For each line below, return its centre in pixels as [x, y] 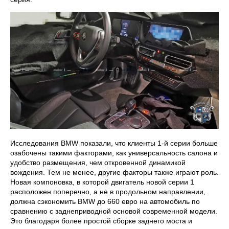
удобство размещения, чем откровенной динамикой [98, 163]
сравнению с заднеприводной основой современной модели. [114, 211]
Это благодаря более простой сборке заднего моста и [101, 221]
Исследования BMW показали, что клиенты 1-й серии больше [114, 143]
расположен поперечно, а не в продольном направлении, [108, 192]
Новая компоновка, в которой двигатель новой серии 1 [102, 182]
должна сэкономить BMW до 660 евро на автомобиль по [105, 202]
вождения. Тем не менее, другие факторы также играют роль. [114, 173]
